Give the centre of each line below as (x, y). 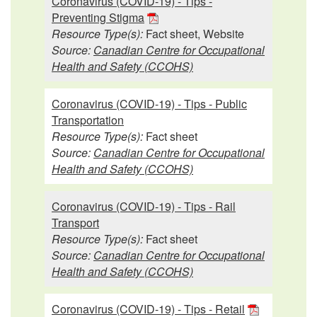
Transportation (88, 120)
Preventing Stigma (98, 17)
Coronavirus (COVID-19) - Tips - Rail (144, 206)
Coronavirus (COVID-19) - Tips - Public (149, 103)
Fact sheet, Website (194, 33)
